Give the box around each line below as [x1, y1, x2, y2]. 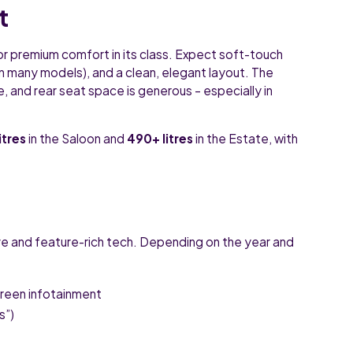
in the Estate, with [193, 131, 299, 147]
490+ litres [127, 131, 194, 147]
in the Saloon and [26, 131, 128, 147]
